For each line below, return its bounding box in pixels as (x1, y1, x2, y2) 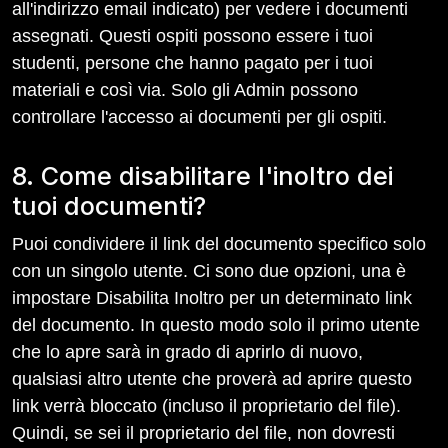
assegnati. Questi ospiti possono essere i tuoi (12, 26, 373, 46)
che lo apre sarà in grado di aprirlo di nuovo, (12, 342, 363, 362)
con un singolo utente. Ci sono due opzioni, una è (12, 261, 406, 281)
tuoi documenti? (12, 191, 206, 221)
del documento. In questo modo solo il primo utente (12, 315, 420, 335)
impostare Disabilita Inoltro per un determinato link (12, 288, 412, 308)
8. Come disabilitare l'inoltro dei (12, 161, 393, 191)
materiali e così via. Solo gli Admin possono (12, 80, 358, 100)
